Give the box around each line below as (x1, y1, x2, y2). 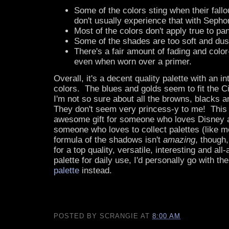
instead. (79, 166, 112, 176)
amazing (163, 135, 195, 145)
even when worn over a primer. (74, 57, 192, 67)
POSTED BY (54, 212, 100, 220)
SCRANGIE (100, 212, 139, 220)
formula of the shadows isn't (54, 135, 163, 145)
